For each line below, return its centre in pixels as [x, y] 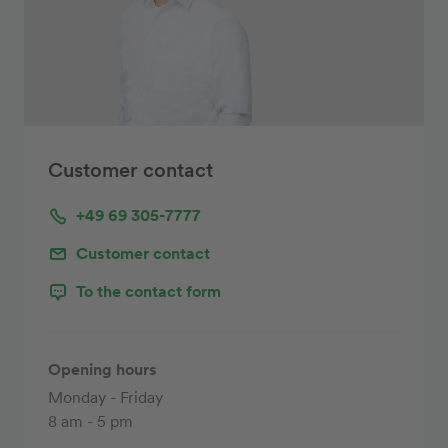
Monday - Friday [105, 397]
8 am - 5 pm [90, 421]
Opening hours [102, 369]
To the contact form [148, 291]
